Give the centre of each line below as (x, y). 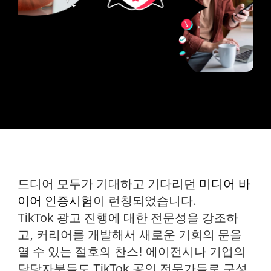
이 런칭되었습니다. (145, 201)
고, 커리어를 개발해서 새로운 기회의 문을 (129, 234)
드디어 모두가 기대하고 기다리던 (108, 184)
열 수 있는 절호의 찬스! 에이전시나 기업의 (131, 251)
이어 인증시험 (55, 201)
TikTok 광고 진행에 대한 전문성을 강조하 (128, 217)
